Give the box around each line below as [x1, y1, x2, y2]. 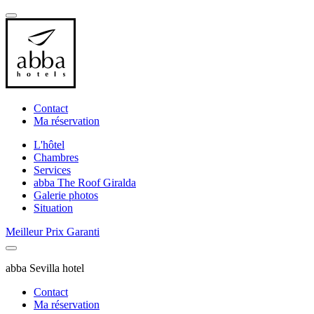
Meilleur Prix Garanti [6, 226, 100, 238]
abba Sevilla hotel [6, 262, 84, 274]
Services [34, 164, 71, 176]
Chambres [34, 151, 78, 163]
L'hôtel [34, 139, 64, 151]
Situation [34, 202, 73, 214]
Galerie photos [34, 189, 98, 201]
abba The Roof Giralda [34, 177, 136, 189]
